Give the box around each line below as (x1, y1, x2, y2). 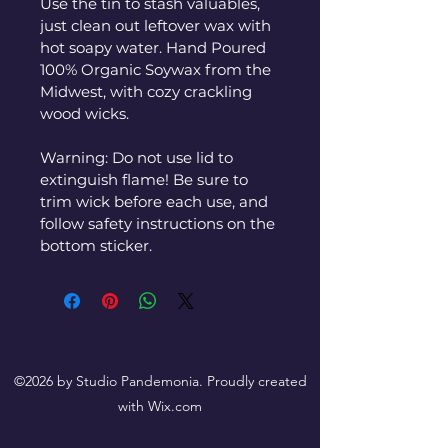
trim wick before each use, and (40, 191, 272, 211)
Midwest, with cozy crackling (40, 81, 256, 101)
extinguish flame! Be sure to (40, 169, 252, 189)
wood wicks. (40, 103, 129, 123)
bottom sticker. (40, 235, 152, 255)
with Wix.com (118, 396, 202, 415)
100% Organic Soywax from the (40, 59, 275, 79)
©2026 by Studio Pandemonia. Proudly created (13, 371, 307, 390)
